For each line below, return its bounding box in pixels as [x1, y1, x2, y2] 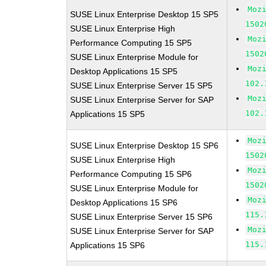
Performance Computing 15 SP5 [70, 38, 192, 47]
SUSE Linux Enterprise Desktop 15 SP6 [70, 141, 219, 150]
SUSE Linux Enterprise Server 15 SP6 [70, 212, 213, 221]
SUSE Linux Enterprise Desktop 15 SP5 [70, 9, 219, 19]
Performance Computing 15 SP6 [70, 169, 192, 179]
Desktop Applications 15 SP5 [70, 66, 178, 76]
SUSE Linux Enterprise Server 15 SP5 [70, 81, 213, 90]
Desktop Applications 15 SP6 [70, 198, 178, 207]
